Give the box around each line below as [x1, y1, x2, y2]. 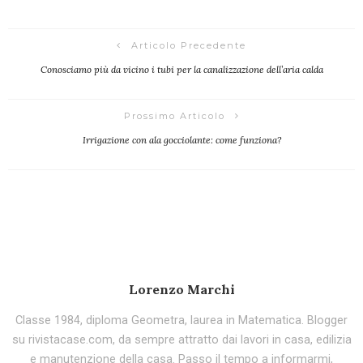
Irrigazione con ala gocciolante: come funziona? [82, 133, 281, 146]
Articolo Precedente [131, 39, 246, 51]
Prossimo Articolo [123, 109, 225, 122]
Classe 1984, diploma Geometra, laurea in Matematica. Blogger [15, 313, 348, 327]
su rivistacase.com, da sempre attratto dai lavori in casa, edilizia [11, 332, 352, 347]
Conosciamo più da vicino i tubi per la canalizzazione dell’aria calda [40, 62, 323, 75]
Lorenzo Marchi [128, 280, 235, 297]
